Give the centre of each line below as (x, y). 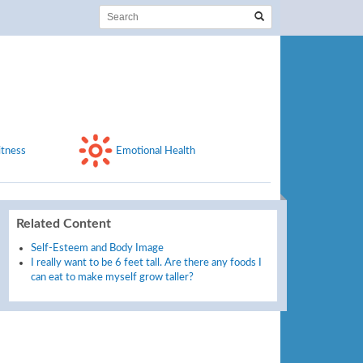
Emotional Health (156, 150)
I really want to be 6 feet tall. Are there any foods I (146, 262)
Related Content (63, 223)
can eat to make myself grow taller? (112, 277)
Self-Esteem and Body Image (97, 248)
